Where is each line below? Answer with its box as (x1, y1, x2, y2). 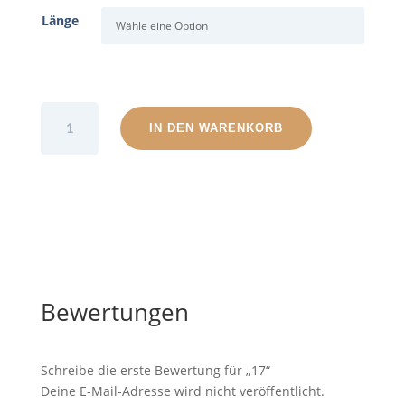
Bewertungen (40, 295, 189, 328)
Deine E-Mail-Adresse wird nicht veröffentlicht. (40, 381, 325, 400)
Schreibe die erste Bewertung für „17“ (40, 361, 270, 379)
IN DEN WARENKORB (149, 121, 284, 135)
